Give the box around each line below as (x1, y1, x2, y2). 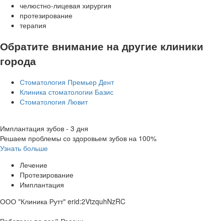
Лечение (20, 159, 47, 170)
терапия (20, 20, 46, 30)
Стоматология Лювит (20, 96, 88, 107)
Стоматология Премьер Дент (20, 76, 114, 87)
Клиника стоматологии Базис (20, 86, 113, 97)
